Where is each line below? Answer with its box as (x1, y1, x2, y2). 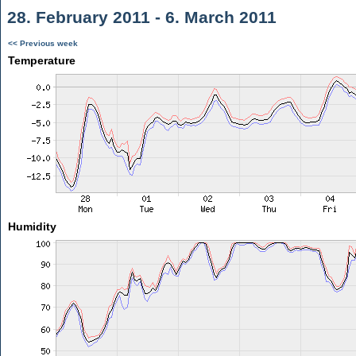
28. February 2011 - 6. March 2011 (2, 8, 277, 26)
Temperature (7, 54, 75, 67)
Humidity (7, 220, 56, 233)
